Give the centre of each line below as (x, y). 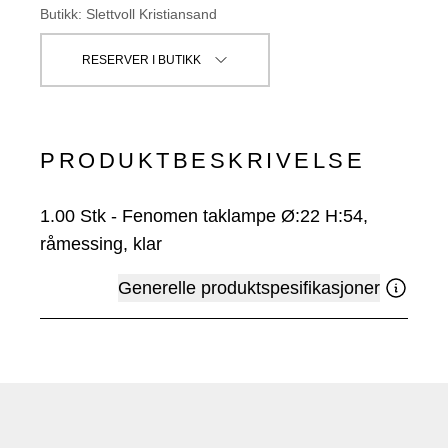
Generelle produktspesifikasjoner (249, 288)
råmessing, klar (101, 244)
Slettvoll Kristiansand (151, 14)
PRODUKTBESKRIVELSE (202, 161)
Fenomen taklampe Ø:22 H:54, (245, 216)
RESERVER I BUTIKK (141, 60)
